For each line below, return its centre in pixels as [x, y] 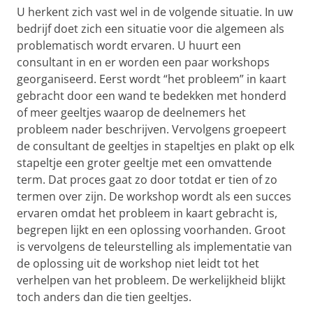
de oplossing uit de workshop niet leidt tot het [138, 263]
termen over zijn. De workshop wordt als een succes [154, 196]
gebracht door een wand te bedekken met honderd [152, 95]
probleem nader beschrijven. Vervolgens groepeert [152, 129]
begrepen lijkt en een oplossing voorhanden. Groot [151, 230]
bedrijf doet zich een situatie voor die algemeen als [151, 28]
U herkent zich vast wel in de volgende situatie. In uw [155, 12]
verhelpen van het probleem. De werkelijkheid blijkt [151, 280]
